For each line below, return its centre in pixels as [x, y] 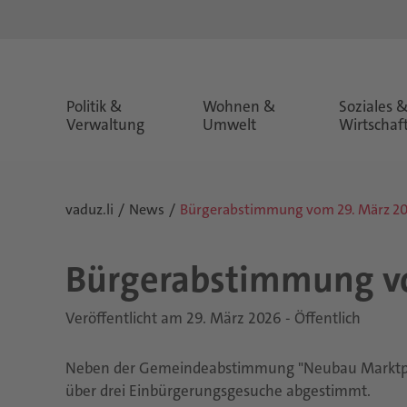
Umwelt [229, 124]
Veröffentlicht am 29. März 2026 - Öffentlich [213, 318]
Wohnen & [239, 106]
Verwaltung [105, 124]
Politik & [94, 106]
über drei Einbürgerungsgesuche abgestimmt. [220, 391]
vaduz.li [89, 209]
